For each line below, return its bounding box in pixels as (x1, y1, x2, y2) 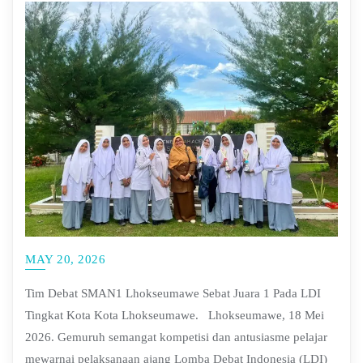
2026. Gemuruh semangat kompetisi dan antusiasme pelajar (25, 330, 327, 344)
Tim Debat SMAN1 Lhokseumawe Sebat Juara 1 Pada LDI (25, 286, 321, 300)
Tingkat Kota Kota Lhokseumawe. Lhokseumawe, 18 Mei (25, 308, 324, 322)
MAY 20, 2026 (25, 252, 105, 266)
